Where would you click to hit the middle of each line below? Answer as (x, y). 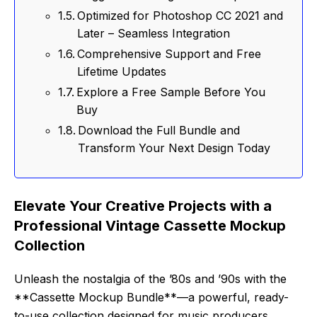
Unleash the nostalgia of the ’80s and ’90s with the (150, 279)
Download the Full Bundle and (159, 131)
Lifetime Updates (122, 72)
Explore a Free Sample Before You (171, 92)
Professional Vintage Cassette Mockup (150, 226)
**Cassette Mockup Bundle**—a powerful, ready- (151, 298)
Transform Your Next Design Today (174, 148)
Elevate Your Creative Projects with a (143, 206)
